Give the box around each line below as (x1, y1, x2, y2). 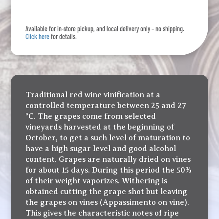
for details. (49, 32, 77, 41)
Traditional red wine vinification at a (25, 90, 161, 100)
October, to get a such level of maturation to (25, 133, 191, 143)
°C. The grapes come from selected (25, 112, 156, 121)
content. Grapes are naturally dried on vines (25, 155, 191, 164)
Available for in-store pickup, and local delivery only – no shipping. (25, 24, 185, 33)
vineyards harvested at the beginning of (25, 123, 175, 132)
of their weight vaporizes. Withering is (25, 176, 168, 186)
